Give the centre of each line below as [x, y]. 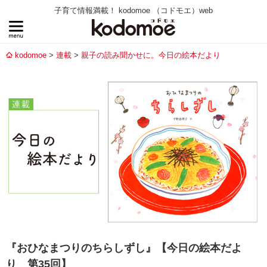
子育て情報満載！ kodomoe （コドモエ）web [133, 10]
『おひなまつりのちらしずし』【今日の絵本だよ [124, 248]
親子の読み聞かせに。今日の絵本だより [151, 55]
